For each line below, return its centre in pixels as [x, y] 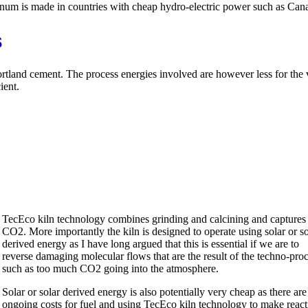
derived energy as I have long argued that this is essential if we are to [151, 244]
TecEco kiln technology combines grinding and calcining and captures [154, 219]
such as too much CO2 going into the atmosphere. [110, 269]
